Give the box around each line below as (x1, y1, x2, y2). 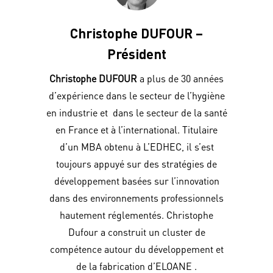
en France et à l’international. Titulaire (55, 122, 218, 136)
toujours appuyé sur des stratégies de (56, 157, 217, 170)
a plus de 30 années (137, 71, 224, 85)
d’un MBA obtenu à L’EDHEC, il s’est (59, 140, 214, 153)
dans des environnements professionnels (49, 191, 224, 204)
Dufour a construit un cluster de (68, 225, 205, 238)
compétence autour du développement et (49, 242, 224, 255)
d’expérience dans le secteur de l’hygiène (48, 88, 225, 102)
